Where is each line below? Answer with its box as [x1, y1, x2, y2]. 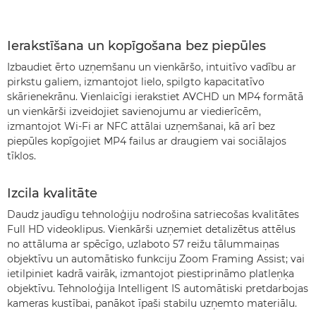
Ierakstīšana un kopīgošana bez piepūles [7, 38, 266, 54]
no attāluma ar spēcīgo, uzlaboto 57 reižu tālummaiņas [7, 238, 279, 250]
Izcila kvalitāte [7, 186, 97, 201]
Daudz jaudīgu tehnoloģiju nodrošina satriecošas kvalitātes [7, 208, 299, 221]
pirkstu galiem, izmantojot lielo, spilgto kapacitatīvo [7, 75, 265, 88]
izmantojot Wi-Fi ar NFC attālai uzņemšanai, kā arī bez [7, 120, 275, 133]
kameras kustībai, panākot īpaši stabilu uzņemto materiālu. [7, 297, 297, 310]
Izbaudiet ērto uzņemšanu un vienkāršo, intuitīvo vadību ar [7, 61, 296, 73]
